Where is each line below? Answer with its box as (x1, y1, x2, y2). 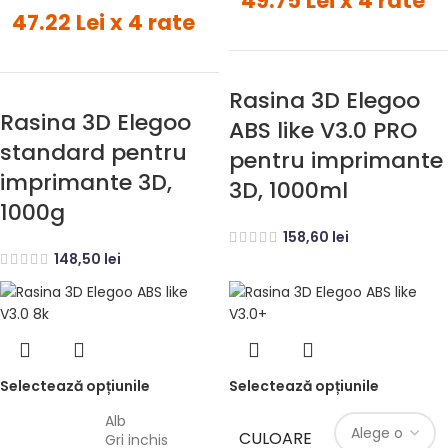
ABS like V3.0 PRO (229, 115, 417, 147)
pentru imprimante (229, 145, 443, 177)
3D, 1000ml (229, 175, 348, 207)
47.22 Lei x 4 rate (12, 8, 195, 38)
